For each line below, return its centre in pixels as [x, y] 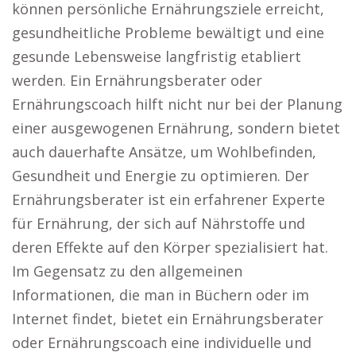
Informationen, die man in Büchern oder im [161, 295]
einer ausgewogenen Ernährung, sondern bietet [176, 128]
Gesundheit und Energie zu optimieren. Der [161, 176]
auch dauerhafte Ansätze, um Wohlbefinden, [164, 152]
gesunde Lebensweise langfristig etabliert [157, 56]
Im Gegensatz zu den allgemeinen [127, 271]
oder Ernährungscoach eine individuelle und [162, 342]
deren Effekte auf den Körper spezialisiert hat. [170, 247]
